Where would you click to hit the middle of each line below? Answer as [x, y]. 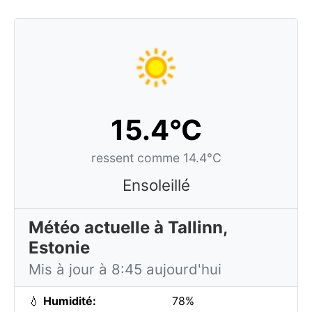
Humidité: [70, 301]
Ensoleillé [156, 185]
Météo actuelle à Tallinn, [128, 227]
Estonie [59, 248]
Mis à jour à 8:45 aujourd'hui [125, 269]
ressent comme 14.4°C [156, 158]
